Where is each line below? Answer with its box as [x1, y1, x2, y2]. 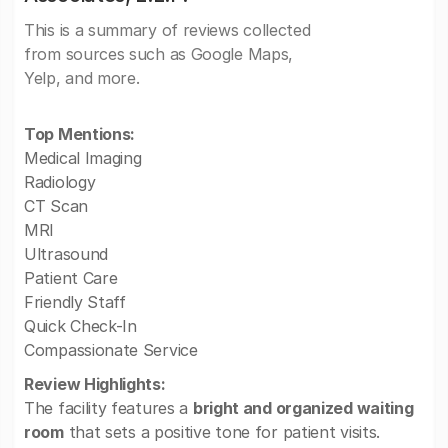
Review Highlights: [24, 374, 166, 394]
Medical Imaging [24, 148, 142, 168]
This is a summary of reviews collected [24, 20, 311, 40]
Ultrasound [24, 244, 108, 264]
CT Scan [24, 196, 88, 216]
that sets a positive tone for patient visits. [63, 422, 381, 442]
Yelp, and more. [24, 68, 140, 88]
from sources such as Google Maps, [24, 44, 294, 64]
